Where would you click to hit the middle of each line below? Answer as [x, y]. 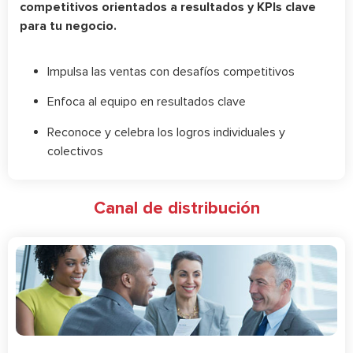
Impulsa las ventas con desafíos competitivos [171, 71]
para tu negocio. [68, 26]
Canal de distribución [176, 208]
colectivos [75, 151]
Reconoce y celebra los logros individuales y [166, 132]
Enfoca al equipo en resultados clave [147, 102]
